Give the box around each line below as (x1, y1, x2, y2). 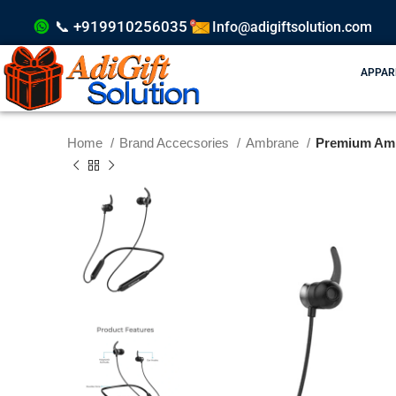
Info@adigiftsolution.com (212, 18, 372, 35)
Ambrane (246, 135, 302, 150)
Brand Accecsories (119, 135, 232, 150)
